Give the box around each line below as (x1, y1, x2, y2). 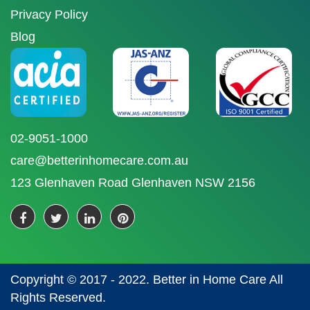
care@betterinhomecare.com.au (10, 153, 188, 167)
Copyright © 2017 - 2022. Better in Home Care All (10, 272, 283, 286)
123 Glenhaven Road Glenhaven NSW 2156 (10, 175, 255, 190)
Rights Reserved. (10, 290, 106, 304)
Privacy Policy (10, 7, 88, 21)
